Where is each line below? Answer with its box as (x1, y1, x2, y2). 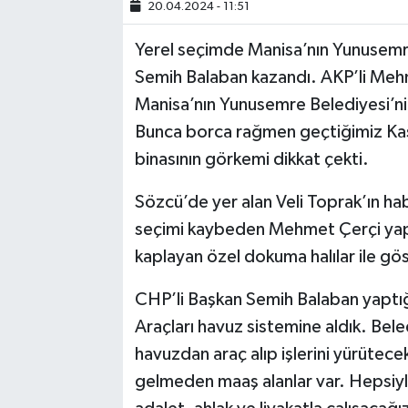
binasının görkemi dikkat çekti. (134, 149, 369, 168)
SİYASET (48, 35, 113, 50)
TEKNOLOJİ (48, 174, 135, 189)
